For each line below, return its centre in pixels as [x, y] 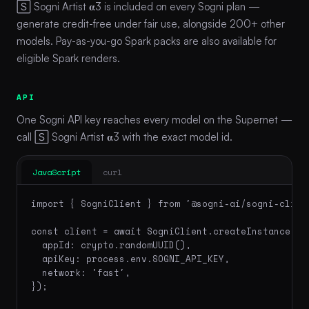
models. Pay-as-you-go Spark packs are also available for [147, 41]
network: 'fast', [81, 272]
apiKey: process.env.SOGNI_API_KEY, [130, 259]
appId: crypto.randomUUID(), [111, 245]
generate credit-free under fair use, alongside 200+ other [151, 23]
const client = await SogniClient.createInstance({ [166, 231]
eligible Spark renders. [68, 58]
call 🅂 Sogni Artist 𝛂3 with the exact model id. [124, 137]
